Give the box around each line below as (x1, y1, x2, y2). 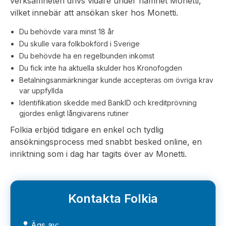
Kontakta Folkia (68, 191, 158, 206)
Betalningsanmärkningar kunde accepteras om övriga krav (19, 76, 213, 84)
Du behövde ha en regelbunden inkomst (19, 51, 154, 60)
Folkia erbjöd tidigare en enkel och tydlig (10, 125, 163, 135)
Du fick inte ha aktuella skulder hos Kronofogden (19, 64, 182, 72)
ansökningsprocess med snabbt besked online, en (10, 137, 202, 147)
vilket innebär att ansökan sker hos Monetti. (10, 8, 178, 18)
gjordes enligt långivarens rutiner (19, 109, 129, 118)
